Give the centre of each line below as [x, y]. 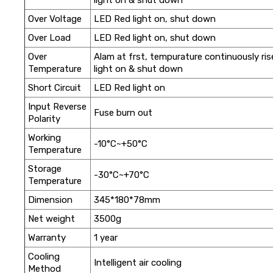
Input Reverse [57, 106]
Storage [44, 168]
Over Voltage [55, 19]
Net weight [51, 218]
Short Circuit [54, 87]
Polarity [44, 119]
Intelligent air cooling [137, 262]
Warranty [47, 237]
